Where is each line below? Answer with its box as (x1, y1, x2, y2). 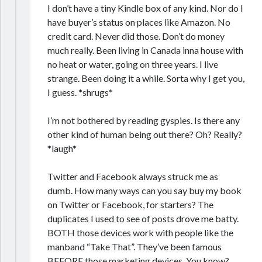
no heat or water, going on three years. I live (47, 58, 219, 70)
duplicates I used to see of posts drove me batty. (47, 213, 239, 224)
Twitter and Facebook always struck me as (47, 171, 219, 182)
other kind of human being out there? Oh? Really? (47, 129, 243, 140)
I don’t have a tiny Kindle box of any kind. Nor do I (47, 2, 244, 13)
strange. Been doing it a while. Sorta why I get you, (47, 73, 245, 84)
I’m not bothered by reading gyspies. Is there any (47, 115, 240, 126)
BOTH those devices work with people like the (47, 227, 234, 238)
